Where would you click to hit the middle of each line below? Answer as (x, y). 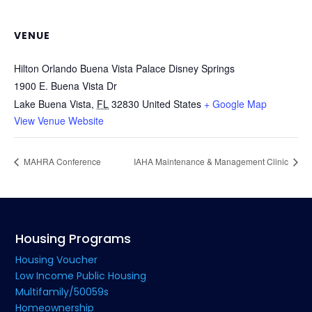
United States (172, 103)
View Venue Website (59, 120)
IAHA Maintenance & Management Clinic (212, 161)
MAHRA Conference (61, 161)
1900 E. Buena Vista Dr (65, 85)
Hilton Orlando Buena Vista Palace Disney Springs (124, 68)
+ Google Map (235, 103)
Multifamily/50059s (62, 291)
